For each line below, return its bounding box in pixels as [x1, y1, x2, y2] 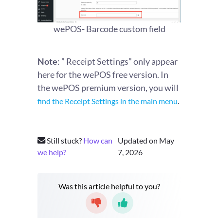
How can [83, 136, 112, 145]
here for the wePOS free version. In [37, 69, 168, 80]
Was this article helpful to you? [58, 182, 160, 191]
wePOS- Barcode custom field [53, 23, 165, 34]
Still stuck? [45, 136, 83, 145]
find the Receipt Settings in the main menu [37, 96, 178, 106]
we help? [37, 147, 66, 157]
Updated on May [118, 136, 175, 145]
